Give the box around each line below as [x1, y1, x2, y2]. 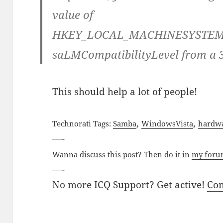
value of [52, 7, 94, 22]
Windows [141, 118, 176, 129]
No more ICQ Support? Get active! [52, 178, 208, 192]
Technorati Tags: [52, 118, 113, 129]
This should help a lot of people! [52, 85, 198, 99]
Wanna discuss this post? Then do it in [52, 149, 192, 160]
